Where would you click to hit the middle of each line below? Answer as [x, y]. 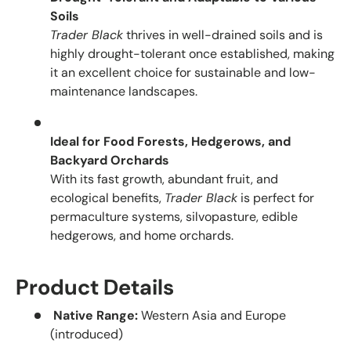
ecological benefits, [107, 197]
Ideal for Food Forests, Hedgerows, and [170, 141]
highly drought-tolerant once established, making [192, 53]
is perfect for [276, 197]
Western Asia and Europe [212, 315]
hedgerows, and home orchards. [142, 235]
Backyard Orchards [110, 160]
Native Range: [96, 315]
